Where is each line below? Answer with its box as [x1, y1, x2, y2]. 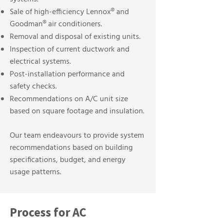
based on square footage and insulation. [10, 105, 145, 118]
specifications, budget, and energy [10, 154, 126, 166]
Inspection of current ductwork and [10, 43, 129, 56]
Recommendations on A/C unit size [10, 93, 128, 106]
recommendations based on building [10, 142, 133, 154]
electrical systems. [10, 55, 71, 68]
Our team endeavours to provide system [10, 129, 144, 142]
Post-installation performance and [10, 68, 125, 81]
